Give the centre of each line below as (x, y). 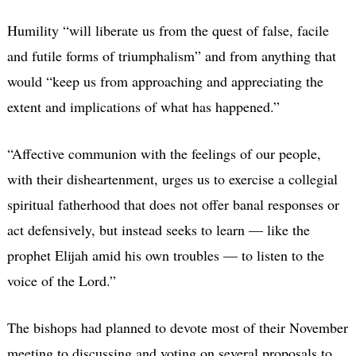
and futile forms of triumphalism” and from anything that (171, 55)
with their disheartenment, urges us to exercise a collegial (172, 178)
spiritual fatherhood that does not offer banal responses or (173, 204)
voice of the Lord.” (61, 280)
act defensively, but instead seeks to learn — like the (158, 229)
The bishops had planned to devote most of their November (177, 327)
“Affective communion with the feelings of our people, (164, 153)
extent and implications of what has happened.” (143, 106)
